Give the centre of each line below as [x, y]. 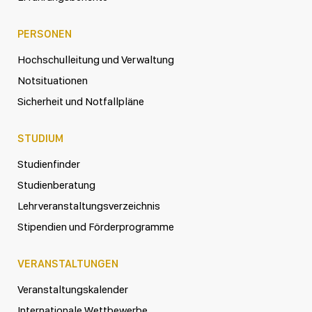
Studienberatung [56, 185]
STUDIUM [40, 139]
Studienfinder [49, 164]
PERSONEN [45, 34]
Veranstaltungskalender [73, 290]
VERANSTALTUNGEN [68, 264]
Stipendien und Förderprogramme [96, 227]
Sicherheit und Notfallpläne [81, 102]
